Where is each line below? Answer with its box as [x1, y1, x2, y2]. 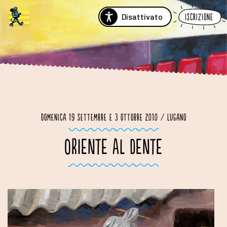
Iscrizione [185, 12, 213, 23]
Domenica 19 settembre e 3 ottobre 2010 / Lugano [41, 112, 186, 123]
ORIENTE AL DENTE [64, 136, 163, 160]
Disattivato [122, 12, 163, 21]
